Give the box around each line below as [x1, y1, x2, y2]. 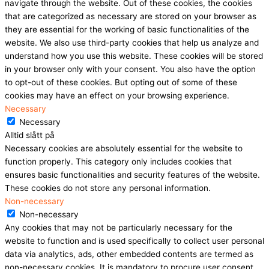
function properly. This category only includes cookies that [5, 156, 232, 166]
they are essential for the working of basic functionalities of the [5, 24, 249, 34]
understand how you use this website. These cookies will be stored [5, 50, 263, 61]
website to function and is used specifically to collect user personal [5, 235, 264, 246]
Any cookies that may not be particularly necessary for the [5, 222, 232, 232]
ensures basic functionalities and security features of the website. [5, 169, 260, 180]
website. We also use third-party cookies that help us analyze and [5, 37, 259, 47]
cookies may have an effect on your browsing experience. [5, 90, 229, 100]
